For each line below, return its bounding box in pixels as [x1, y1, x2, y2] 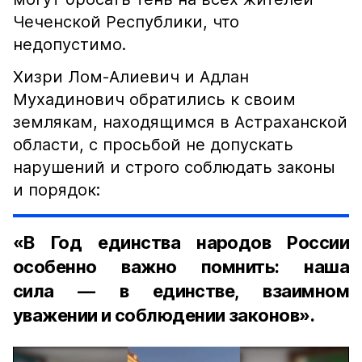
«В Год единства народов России [13, 232, 349, 253]
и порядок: [13, 180, 100, 200]
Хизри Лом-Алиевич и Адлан [13, 67, 249, 86]
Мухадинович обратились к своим [13, 90, 296, 109]
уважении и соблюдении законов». [13, 305, 314, 326]
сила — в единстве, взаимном [13, 280, 349, 301]
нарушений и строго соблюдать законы [13, 158, 335, 177]
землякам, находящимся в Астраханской [13, 112, 347, 132]
